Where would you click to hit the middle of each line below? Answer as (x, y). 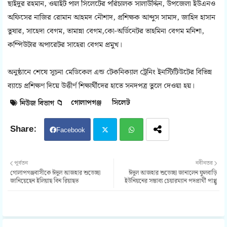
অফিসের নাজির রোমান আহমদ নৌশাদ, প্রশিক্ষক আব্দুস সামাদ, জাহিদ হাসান (111, 18)
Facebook (71, 131)
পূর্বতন (21, 163)
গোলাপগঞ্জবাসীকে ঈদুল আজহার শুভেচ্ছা (55, 173)
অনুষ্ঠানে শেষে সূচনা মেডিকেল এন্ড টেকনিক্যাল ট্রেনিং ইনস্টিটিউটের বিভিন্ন (110, 73)
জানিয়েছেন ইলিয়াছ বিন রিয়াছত (44, 181)
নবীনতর (204, 163)
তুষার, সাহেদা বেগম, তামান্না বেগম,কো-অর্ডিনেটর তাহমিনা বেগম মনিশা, (106, 32)
